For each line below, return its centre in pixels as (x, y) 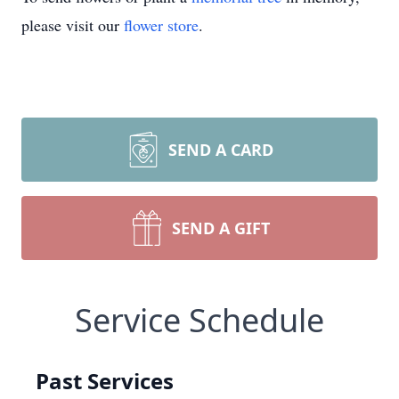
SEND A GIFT (221, 228)
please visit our (73, 25)
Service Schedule (199, 320)
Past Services (105, 381)
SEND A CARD (221, 150)
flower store (161, 25)
